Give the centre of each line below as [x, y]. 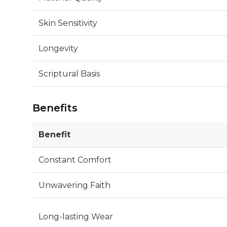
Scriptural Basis [69, 73]
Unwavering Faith [74, 185]
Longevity [58, 48]
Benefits [55, 108]
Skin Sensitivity [68, 23]
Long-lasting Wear [76, 216]
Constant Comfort [75, 160]
